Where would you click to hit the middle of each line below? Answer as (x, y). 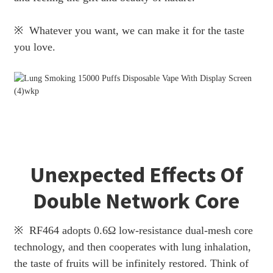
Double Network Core (136, 200)
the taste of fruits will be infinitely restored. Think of (131, 263)
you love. (34, 47)
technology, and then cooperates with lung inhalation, (132, 246)
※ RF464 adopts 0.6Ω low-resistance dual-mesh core (133, 230)
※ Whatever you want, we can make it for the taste (129, 30)
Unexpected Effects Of (136, 174)
